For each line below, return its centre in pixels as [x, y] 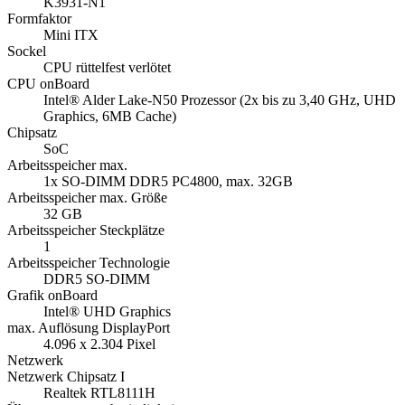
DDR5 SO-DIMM [97, 279]
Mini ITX [71, 35]
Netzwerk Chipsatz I [66, 377]
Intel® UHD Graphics [107, 312]
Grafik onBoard [52, 296]
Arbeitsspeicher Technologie [89, 263]
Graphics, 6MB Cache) [110, 117]
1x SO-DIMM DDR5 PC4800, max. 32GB [168, 182]
